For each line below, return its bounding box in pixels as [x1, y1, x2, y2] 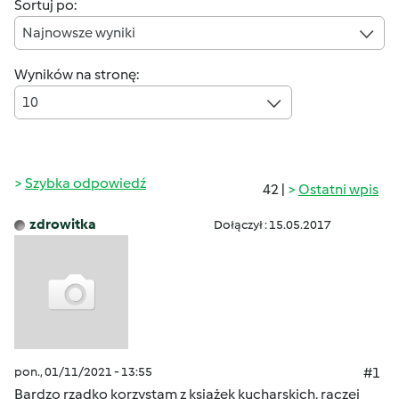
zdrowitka [29, 216, 96, 232]
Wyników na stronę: [14, 66, 139, 83]
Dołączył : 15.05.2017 [214, 217, 331, 232]
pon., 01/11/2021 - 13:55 [14, 364, 152, 379]
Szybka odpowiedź [25, 175, 146, 191]
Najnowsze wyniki [22, 24, 135, 41]
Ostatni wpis [298, 181, 379, 198]
